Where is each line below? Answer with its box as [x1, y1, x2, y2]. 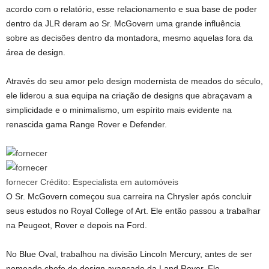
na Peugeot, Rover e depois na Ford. [6, 220, 147, 230]
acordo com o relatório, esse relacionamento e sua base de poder [6, 4, 257, 14]
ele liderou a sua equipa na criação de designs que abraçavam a [6, 91, 252, 100]
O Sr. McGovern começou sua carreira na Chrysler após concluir [6, 192, 252, 201]
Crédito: [38, 177, 73, 187]
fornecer [6, 177, 38, 187]
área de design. [6, 47, 65, 57]
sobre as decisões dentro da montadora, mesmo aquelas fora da [6, 33, 253, 43]
